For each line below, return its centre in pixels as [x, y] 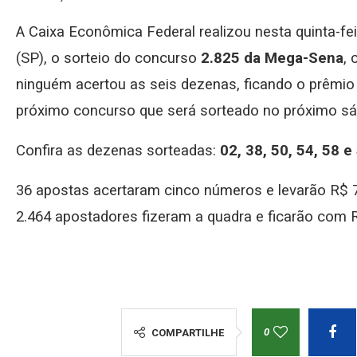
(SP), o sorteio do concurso [106, 58]
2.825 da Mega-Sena [270, 58]
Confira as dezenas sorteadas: [118, 150]
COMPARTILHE [187, 332]
